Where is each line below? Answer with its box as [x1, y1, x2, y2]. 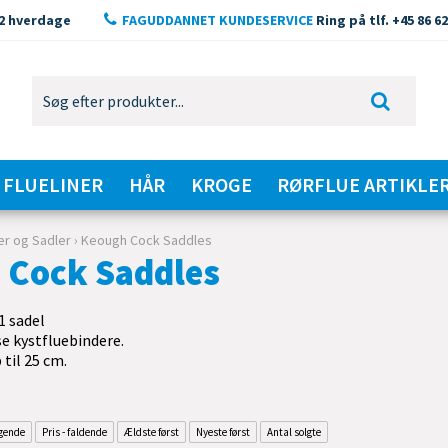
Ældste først [124, 425, 180, 439]
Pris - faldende [42, 425, 108, 439]
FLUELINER [3, 172, 104, 197]
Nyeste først [196, 425, 251, 439]
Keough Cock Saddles [81, 231, 213, 249]
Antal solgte [267, 425, 322, 439]
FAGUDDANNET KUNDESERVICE [121, 11, 313, 29]
